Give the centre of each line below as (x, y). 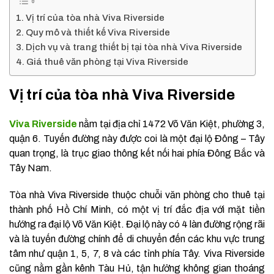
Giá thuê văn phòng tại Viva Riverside (108, 61)
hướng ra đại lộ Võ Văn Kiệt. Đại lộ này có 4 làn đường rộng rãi (137, 224)
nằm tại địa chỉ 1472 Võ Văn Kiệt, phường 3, (171, 124)
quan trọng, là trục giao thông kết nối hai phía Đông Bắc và (137, 153)
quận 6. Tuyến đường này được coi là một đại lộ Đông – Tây (137, 138)
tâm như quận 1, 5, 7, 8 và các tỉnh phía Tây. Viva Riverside (137, 253)
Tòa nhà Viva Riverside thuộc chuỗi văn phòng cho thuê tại (137, 194)
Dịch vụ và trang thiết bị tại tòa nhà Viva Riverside (134, 47)
